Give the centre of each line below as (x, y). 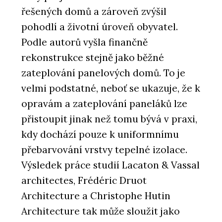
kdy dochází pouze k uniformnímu (100, 135)
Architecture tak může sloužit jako (101, 211)
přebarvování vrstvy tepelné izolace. (104, 150)
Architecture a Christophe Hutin (96, 196)
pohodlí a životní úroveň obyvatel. (100, 27)
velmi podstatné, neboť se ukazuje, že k (111, 88)
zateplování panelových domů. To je (103, 73)
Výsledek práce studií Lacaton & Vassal (111, 165)
